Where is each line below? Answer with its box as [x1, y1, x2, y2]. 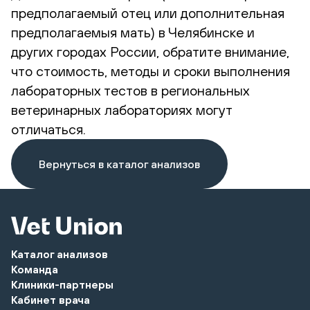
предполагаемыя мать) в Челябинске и [11, 24, 255, 40]
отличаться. [11, 120, 86, 137]
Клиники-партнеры [11, 277, 113, 291]
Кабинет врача [11, 293, 90, 306]
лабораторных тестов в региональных [11, 82, 250, 98]
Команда [11, 262, 58, 275]
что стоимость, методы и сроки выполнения [11, 62, 290, 79]
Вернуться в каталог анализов [39, 157, 200, 170]
